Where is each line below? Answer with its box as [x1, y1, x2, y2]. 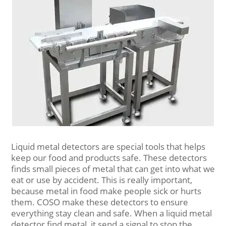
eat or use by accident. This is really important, [11, 174, 192, 186]
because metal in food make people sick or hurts [11, 185, 201, 197]
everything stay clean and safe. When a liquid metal [11, 207, 212, 219]
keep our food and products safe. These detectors [11, 152, 207, 163]
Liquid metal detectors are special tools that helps [11, 141, 205, 152]
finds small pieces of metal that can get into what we [11, 163, 215, 175]
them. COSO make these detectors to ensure [11, 196, 188, 208]
